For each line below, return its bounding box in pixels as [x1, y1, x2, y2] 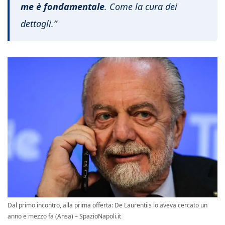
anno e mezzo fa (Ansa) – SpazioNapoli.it [8, 211, 121, 220]
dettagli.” [21, 18, 57, 30]
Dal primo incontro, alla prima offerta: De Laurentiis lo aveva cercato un [8, 200, 207, 209]
